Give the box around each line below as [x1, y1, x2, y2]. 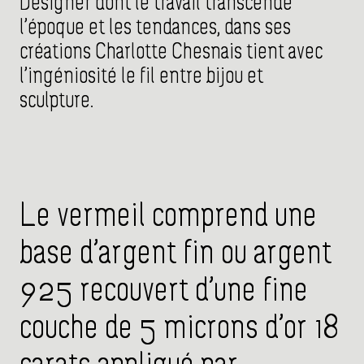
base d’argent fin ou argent [19, 239, 331, 270]
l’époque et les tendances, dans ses [19, 18, 291, 38]
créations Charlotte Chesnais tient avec [19, 42, 323, 63]
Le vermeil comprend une [19, 201, 317, 232]
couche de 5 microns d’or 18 [19, 314, 340, 344]
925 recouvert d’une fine [19, 276, 308, 307]
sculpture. [19, 91, 97, 111]
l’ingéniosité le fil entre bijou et [19, 67, 263, 87]
